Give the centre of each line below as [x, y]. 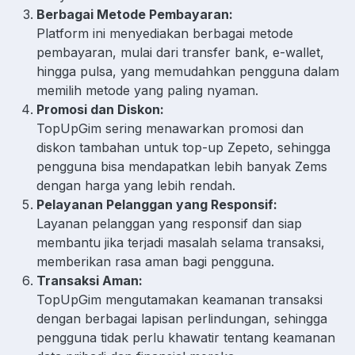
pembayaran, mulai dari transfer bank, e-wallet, [180, 53]
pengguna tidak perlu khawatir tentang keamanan [186, 338]
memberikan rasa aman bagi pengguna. [155, 262]
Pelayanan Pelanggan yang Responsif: [157, 205]
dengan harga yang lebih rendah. [136, 186]
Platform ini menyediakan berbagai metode [165, 34]
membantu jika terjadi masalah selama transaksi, [181, 243]
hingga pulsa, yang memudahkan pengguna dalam [188, 72]
